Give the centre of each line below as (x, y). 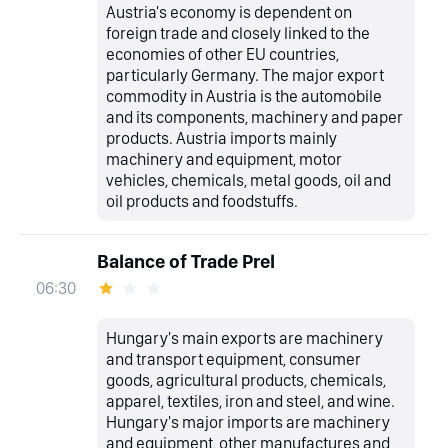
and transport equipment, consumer (234, 358)
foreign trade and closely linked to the (238, 32)
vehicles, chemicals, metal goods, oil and (249, 179)
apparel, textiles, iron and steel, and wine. (251, 400)
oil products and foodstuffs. (202, 200)
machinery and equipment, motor (224, 158)
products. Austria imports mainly (222, 137)
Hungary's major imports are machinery (248, 421)
